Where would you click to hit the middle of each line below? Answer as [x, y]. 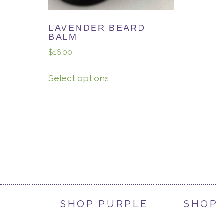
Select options [79, 78]
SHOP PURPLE [104, 204]
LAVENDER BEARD [97, 28]
